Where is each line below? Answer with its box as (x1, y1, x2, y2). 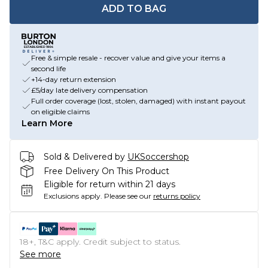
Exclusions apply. (44, 191, 102, 200)
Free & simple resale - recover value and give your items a (31, 53, 226, 62)
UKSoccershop (127, 151, 189, 162)
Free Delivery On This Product (44, 165, 169, 176)
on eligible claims (31, 107, 90, 116)
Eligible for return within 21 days (44, 179, 175, 190)
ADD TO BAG (102, 3, 166, 14)
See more (20, 249, 61, 260)
